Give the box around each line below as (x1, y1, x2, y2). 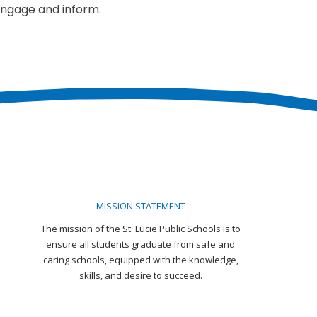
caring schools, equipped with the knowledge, (42, 253, 238, 266)
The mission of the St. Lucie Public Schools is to (40, 221, 241, 235)
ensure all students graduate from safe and (46, 237, 236, 250)
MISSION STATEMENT (96, 199, 185, 212)
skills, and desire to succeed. (79, 268, 202, 282)
